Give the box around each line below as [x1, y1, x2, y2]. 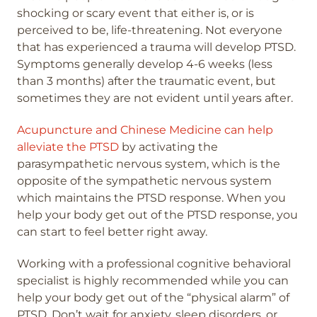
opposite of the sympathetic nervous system [16, 173, 272, 188]
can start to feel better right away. [16, 224, 207, 238]
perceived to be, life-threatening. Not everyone [16, 23, 282, 37]
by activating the [118, 139, 218, 154]
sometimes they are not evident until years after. [16, 91, 293, 105]
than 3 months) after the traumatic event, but [16, 74, 276, 88]
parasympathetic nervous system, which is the [16, 156, 280, 171]
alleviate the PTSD [16, 139, 119, 154]
